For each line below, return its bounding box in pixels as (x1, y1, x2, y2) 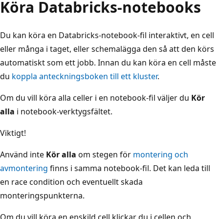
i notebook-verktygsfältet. (15, 106, 112, 117)
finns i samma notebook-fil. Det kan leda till (48, 162, 210, 174)
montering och (133, 149, 188, 160)
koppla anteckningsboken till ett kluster (12, 70, 157, 82)
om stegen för (76, 149, 133, 160)
